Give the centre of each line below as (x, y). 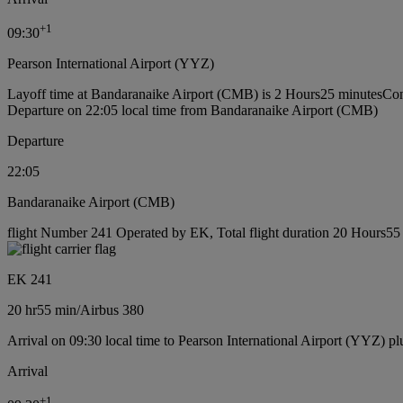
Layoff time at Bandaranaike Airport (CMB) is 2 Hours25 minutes (195, 94)
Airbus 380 (112, 310)
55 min (57, 310)
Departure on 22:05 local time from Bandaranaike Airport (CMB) (193, 111)
